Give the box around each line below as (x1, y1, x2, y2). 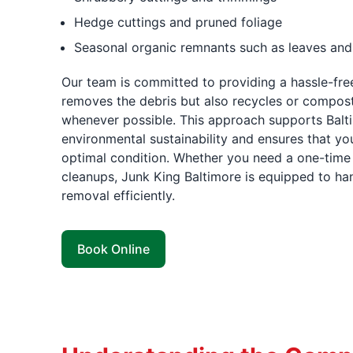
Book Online (76, 241, 150, 257)
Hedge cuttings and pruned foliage (73, 14, 282, 30)
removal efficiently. (61, 188, 175, 203)
